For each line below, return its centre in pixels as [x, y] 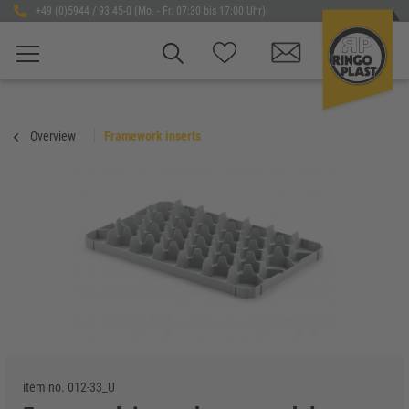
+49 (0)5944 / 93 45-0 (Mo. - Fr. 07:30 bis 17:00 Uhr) [150, 11]
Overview [53, 136]
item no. [45, 387]
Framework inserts [152, 136]
